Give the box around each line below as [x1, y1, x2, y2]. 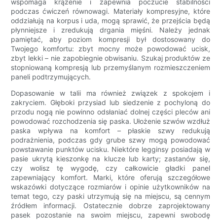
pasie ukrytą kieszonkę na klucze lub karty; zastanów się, [11, 154, 210, 163]
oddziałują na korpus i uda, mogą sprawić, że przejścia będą [11, 16, 210, 25]
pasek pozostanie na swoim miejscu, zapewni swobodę [11, 211, 210, 220]
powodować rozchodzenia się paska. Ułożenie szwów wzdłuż [11, 117, 210, 126]
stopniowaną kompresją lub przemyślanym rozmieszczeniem [11, 63, 210, 72]
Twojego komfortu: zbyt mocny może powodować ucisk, [11, 44, 210, 53]
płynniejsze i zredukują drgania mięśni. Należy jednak [11, 26, 210, 35]
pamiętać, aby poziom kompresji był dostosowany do [11, 35, 210, 44]
